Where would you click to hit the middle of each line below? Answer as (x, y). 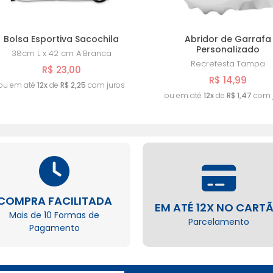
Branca (97, 53)
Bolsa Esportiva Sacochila (62, 39)
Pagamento (54, 228)
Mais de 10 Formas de (54, 215)
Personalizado (228, 49)
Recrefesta (212, 64)
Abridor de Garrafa (228, 39)
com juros (105, 85)
